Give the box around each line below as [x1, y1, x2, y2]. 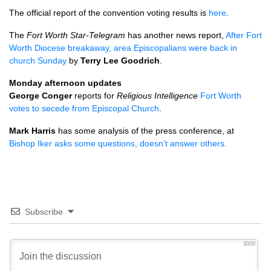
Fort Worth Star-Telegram [27, 30, 125, 40]
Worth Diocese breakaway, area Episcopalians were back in [9, 43, 237, 53]
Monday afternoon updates [9, 78, 122, 88]
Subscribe [25, 207, 63, 217]
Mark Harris [9, 126, 56, 135]
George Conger [9, 91, 72, 100]
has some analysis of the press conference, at [56, 126, 234, 135]
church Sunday [9, 56, 67, 65]
